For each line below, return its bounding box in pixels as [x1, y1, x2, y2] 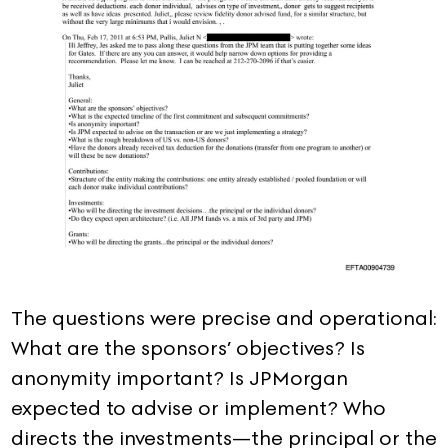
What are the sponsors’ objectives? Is [11, 333, 365, 362]
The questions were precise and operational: [11, 303, 437, 332]
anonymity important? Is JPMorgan [11, 363, 348, 392]
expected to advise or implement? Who [11, 393, 386, 422]
